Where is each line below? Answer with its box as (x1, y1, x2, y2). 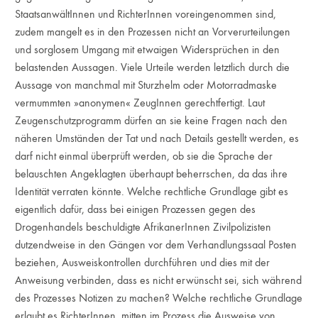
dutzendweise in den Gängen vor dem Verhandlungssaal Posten (15, 238, 297, 251)
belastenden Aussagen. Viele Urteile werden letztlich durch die (15, 60, 290, 74)
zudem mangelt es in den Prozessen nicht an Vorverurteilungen (15, 25, 291, 38)
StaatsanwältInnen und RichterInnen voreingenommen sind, (15, 7, 277, 21)
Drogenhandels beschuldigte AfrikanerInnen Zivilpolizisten (15, 220, 272, 234)
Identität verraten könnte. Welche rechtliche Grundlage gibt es (15, 185, 289, 198)
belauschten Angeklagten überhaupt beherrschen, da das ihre (15, 167, 288, 180)
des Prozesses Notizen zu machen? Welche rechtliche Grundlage (15, 291, 303, 305)
